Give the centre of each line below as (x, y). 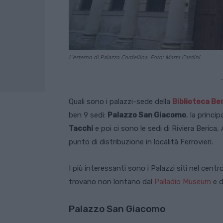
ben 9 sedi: (88, 115)
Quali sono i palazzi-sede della (120, 101)
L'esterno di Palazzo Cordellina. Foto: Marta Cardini (134, 57)
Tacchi (81, 128)
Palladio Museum (183, 181)
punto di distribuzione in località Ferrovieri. (141, 142)
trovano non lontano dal (111, 181)
